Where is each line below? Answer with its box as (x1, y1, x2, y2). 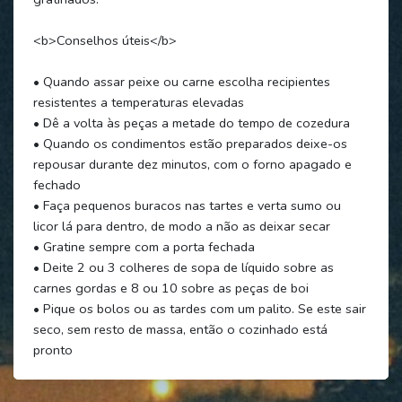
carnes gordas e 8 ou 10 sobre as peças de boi (32, 278, 309, 297)
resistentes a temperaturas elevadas (32, 92, 244, 111)
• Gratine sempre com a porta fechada (32, 237, 255, 256)
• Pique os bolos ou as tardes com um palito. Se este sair (32, 299, 366, 318)
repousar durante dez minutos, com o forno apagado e (32, 154, 352, 173)
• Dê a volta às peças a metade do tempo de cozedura (32, 113, 350, 132)
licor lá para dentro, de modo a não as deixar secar (32, 216, 330, 235)
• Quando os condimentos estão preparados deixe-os (32, 134, 347, 153)
